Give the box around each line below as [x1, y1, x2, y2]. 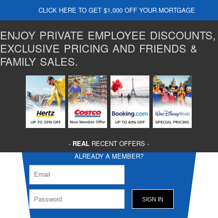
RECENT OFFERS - [90, 138, 149, 148]
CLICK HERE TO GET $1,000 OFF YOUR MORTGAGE [38, 5, 195, 15]
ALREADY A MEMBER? [74, 151, 144, 161]
